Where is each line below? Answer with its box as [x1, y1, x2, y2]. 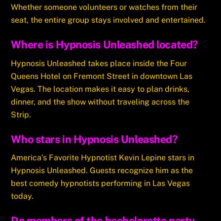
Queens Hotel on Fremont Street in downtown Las [11, 71, 193, 81]
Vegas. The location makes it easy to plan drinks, [11, 84, 190, 94]
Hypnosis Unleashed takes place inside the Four [11, 58, 187, 68]
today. [11, 191, 34, 201]
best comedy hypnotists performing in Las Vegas [11, 179, 190, 188]
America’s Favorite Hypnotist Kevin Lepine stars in [11, 153, 195, 163]
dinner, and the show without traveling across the [11, 97, 190, 107]
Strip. [11, 110, 32, 119]
